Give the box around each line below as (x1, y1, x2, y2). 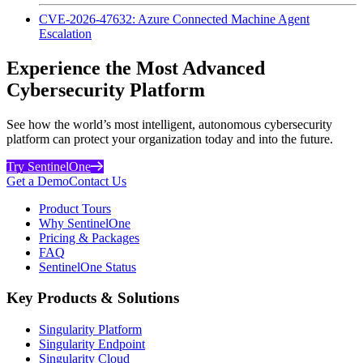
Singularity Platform (39, 322, 142, 336)
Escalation (39, 26, 92, 41)
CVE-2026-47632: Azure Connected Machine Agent (39, 11, 310, 26)
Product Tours (39, 201, 111, 216)
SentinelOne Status (39, 259, 136, 274)
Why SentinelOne (39, 216, 130, 230)
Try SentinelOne (6, 159, 91, 173)
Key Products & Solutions (6, 289, 179, 307)
